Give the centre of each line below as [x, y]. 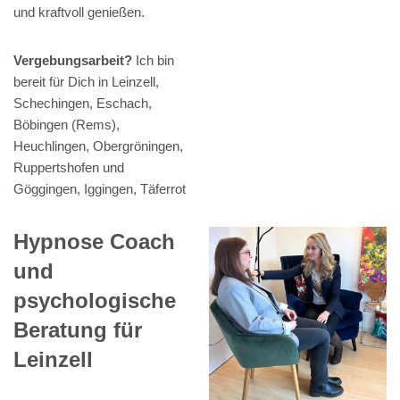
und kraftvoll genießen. [79, 12]
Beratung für [78, 330]
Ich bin [153, 61]
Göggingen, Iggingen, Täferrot [100, 189]
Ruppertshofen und [69, 168]
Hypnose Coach [94, 242]
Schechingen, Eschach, [83, 104]
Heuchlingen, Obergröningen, [98, 146]
